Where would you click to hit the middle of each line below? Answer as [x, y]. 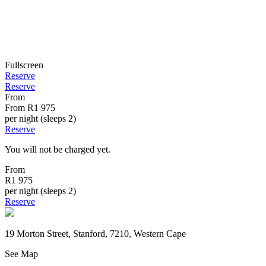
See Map [21, 254]
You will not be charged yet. [58, 150]
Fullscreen [24, 65]
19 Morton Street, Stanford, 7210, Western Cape [95, 234]
